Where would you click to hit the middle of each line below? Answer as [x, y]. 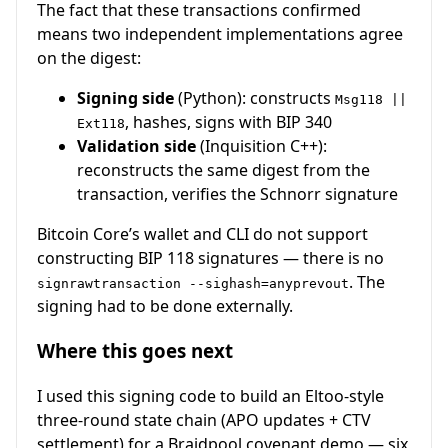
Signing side [125, 98]
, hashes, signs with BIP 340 [228, 122]
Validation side [136, 146]
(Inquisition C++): [261, 146]
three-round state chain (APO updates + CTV [204, 419]
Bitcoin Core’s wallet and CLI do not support [202, 234]
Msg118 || [371, 100]
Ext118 [101, 124]
